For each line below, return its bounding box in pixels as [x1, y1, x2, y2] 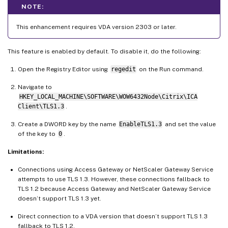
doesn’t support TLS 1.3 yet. [18, 194, 101, 202]
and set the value [163, 120, 216, 128]
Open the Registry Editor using [18, 65, 109, 73]
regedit [110, 65, 136, 73]
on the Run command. [137, 65, 204, 73]
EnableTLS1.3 [119, 120, 162, 128]
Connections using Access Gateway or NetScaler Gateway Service [18, 165, 213, 173]
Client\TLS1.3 [18, 102, 64, 110]
